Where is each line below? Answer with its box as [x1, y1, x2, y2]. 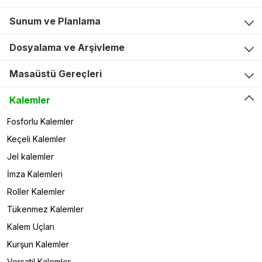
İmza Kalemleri [7, 169, 63, 180]
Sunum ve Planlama [9, 15, 101, 27]
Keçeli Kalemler [7, 134, 66, 144]
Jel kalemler [7, 151, 54, 162]
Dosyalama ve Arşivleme [9, 42, 125, 54]
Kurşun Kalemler [7, 239, 69, 250]
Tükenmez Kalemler [7, 204, 84, 215]
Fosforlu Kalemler [7, 116, 74, 127]
